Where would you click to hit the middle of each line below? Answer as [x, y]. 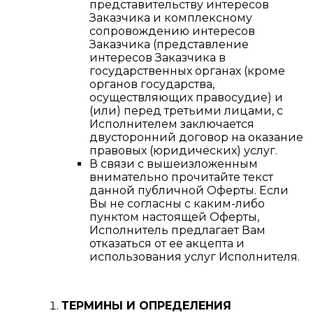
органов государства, [152, 85]
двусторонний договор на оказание [196, 138]
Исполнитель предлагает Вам [177, 231]
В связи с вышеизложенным [174, 164]
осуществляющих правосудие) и [186, 98]
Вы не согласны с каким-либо [177, 204]
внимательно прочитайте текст [181, 177]
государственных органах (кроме [187, 71]
